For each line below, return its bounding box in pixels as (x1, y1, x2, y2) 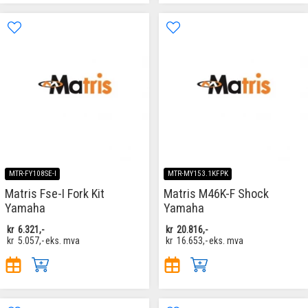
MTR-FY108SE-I (8, 169, 56, 179)
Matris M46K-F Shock (164, 186, 269, 201)
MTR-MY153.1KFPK (167, 169, 228, 179)
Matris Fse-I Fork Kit (5, 186, 104, 201)
